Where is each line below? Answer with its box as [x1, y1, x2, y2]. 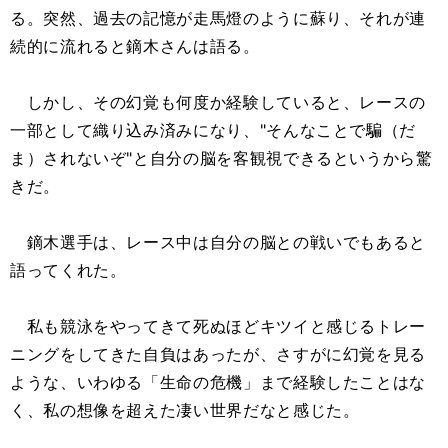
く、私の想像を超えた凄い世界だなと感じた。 [10, 400, 360, 420]
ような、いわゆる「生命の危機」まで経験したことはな [10, 372, 426, 392]
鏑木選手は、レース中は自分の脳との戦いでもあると [10, 232, 426, 252]
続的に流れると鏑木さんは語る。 [10, 36, 260, 56]
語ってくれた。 [10, 260, 127, 280]
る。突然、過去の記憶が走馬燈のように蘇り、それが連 [10, 8, 426, 28]
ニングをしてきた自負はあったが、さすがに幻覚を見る [10, 344, 426, 364]
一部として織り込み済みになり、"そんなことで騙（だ [10, 120, 416, 140]
